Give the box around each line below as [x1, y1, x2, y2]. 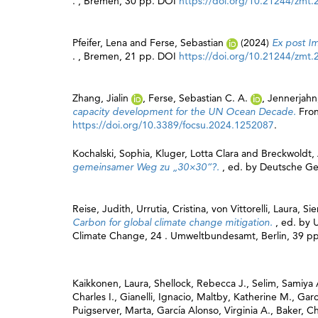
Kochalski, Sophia [72, 147, 150, 160]
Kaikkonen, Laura [72, 277, 148, 290]
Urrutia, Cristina [136, 202, 206, 215]
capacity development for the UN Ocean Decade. [72, 105, 299, 118]
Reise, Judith [72, 202, 131, 215]
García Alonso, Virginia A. [157, 304, 270, 317]
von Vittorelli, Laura [212, 202, 297, 215]
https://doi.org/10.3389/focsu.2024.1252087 [72, 119, 274, 131]
